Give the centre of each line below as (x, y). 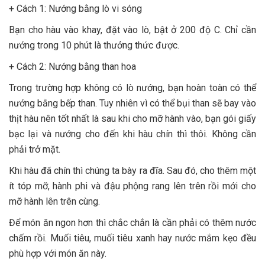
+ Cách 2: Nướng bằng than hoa (72, 66)
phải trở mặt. (35, 149)
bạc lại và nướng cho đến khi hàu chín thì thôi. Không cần (132, 134)
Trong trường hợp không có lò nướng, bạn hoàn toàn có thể (132, 88)
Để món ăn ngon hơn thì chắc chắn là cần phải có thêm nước (132, 222)
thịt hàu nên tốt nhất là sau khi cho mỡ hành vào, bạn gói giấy (132, 118)
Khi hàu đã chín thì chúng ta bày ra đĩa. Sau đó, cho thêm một (132, 170)
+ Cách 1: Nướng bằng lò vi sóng (75, 8)
